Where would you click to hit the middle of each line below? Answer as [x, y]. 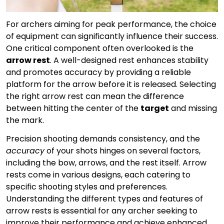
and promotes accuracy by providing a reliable [98, 72]
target [155, 108]
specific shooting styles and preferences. [87, 186]
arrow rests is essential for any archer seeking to [102, 210]
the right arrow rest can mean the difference [95, 96]
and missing [193, 108]
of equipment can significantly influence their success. [112, 36]
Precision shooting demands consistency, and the [103, 138]
